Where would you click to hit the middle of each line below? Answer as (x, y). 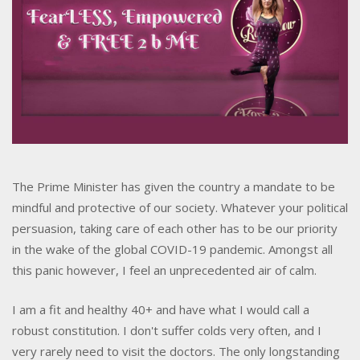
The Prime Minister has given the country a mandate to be (174, 187)
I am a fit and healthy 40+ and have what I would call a (161, 309)
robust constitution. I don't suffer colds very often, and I (167, 330)
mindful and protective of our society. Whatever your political (180, 208)
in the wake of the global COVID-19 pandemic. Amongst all (172, 250)
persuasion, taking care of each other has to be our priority (175, 229)
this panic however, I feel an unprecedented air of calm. (164, 270)
